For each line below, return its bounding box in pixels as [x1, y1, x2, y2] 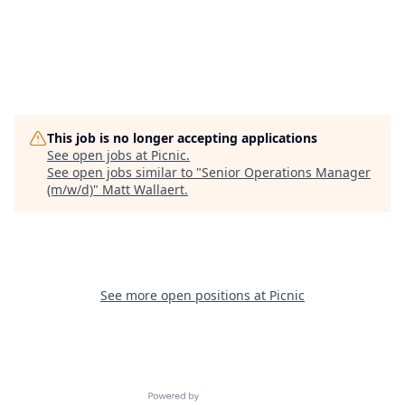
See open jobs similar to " [47, 163, 202, 181]
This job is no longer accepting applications [47, 128, 317, 146]
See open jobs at [47, 146, 151, 164]
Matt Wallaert [102, 180, 184, 198]
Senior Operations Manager [202, 163, 371, 181]
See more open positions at [100, 286, 269, 304]
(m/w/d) [47, 180, 93, 198]
